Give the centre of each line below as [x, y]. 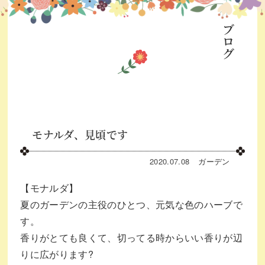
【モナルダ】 [49, 188]
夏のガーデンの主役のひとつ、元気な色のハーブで [131, 204]
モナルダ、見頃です [80, 134]
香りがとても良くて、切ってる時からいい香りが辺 [131, 237]
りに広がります [54, 254]
